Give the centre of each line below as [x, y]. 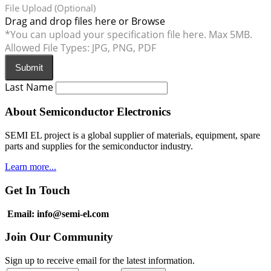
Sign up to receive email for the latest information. [100, 260]
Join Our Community [59, 237]
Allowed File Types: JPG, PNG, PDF [80, 47]
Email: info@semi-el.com [57, 214]
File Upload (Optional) [50, 8]
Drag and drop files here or [67, 21]
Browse [148, 21]
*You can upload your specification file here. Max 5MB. [129, 34]
